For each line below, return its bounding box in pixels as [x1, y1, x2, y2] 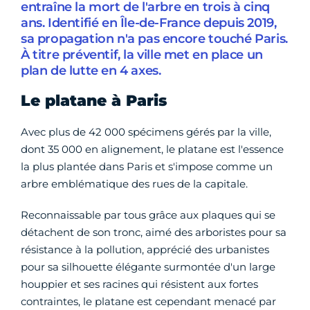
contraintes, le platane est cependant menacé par [21, 295, 276, 309]
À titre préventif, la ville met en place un [21, 47, 263, 63]
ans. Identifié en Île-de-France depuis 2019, [21, 15, 277, 31]
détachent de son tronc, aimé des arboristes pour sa [21, 226, 286, 239]
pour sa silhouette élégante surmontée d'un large [21, 260, 275, 274]
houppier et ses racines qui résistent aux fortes [21, 277, 258, 291]
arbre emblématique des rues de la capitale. [21, 177, 248, 191]
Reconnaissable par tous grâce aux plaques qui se [21, 208, 275, 222]
